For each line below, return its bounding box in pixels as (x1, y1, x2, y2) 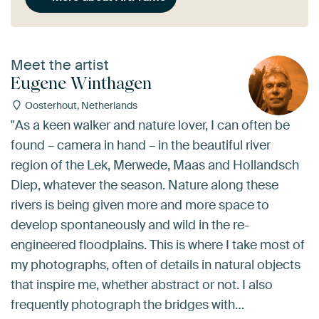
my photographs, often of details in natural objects (11, 256, 300, 273)
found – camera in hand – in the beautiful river (11, 136, 271, 154)
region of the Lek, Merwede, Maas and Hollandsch (11, 156, 299, 174)
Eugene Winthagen (11, 73, 152, 94)
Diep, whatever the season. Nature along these (11, 176, 278, 194)
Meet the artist (11, 56, 109, 75)
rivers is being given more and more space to (11, 196, 269, 214)
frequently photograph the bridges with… (11, 296, 244, 313)
